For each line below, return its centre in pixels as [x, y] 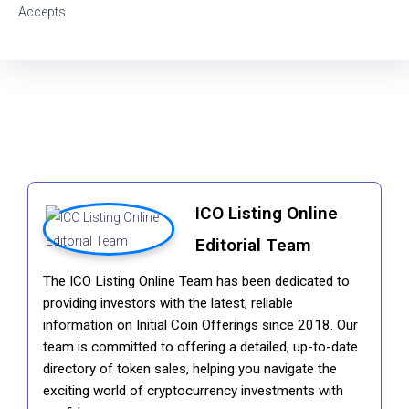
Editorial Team [254, 245]
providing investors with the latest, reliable [168, 303]
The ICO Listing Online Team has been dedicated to [196, 281]
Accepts [42, 12]
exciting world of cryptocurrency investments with [193, 390]
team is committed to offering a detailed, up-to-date [200, 346]
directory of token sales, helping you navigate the [190, 368]
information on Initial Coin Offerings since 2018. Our [200, 325]
